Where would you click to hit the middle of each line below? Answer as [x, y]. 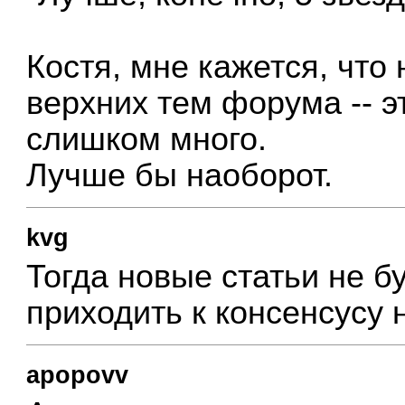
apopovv [78, 376]
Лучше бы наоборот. [180, 176]
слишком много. [147, 140]
